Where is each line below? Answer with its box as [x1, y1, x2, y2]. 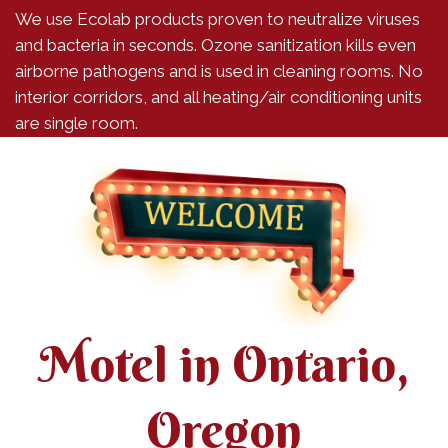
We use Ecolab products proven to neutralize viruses [15, 9, 420, 29]
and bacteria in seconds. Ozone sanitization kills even [15, 35, 416, 55]
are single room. [15, 113, 138, 133]
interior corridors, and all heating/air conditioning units [15, 87, 422, 107]
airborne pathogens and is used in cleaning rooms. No [15, 61, 423, 81]
